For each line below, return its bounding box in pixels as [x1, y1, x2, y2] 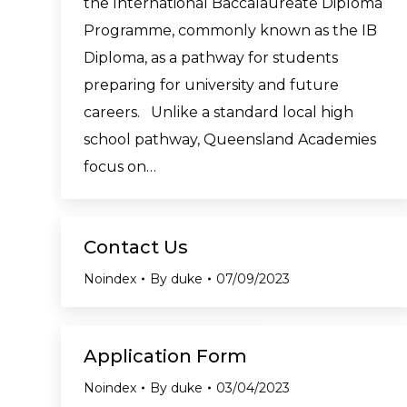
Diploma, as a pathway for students [84, 48, 338, 66]
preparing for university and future [84, 75, 339, 94]
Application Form [84, 345, 247, 367]
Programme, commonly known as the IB [84, 21, 377, 39]
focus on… [84, 157, 156, 175]
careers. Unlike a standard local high [84, 103, 353, 121]
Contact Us [84, 236, 188, 258]
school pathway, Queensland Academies [84, 130, 376, 148]
